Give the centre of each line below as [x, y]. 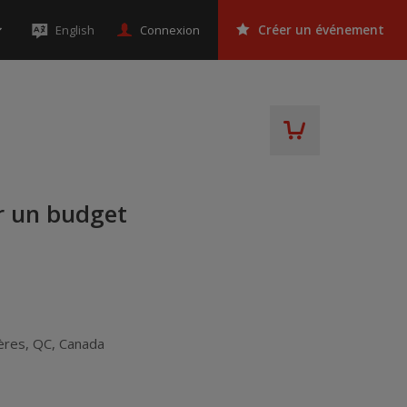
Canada [82, 343]
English [75, 30]
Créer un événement [321, 30]
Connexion [170, 30]
